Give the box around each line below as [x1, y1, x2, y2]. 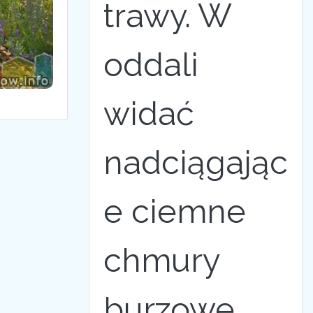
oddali [103, 45, 198, 84]
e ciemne [103, 192, 246, 231]
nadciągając [103, 143, 288, 182]
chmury [103, 241, 219, 279]
